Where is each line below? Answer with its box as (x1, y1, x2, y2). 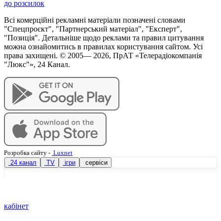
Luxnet (52, 148, 73, 156)
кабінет (4, 201, 29, 210)
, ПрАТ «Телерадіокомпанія (109, 51, 202, 60)
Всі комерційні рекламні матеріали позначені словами (4, 15, 185, 24)
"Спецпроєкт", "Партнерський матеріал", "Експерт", (4, 24, 182, 33)
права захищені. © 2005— (4, 51, 93, 60)
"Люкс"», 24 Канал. (4, 60, 70, 69)
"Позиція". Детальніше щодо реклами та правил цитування (4, 33, 204, 42)
